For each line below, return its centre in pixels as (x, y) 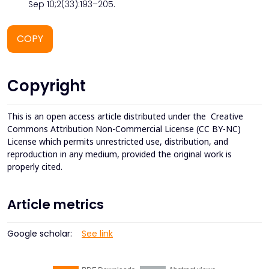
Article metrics (56, 204)
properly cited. (36, 166)
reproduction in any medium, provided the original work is (119, 154)
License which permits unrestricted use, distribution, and (118, 141)
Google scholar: (40, 233)
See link (97, 233)
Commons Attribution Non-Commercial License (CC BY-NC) (124, 128)
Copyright (47, 86)
